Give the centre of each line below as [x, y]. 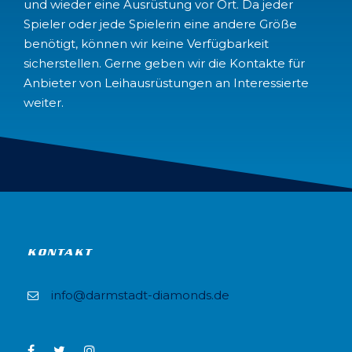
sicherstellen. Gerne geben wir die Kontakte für [164, 63]
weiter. [44, 103]
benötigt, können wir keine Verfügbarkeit [146, 44]
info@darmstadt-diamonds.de [140, 295]
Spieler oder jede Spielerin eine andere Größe [160, 24]
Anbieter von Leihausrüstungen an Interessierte [166, 83]
